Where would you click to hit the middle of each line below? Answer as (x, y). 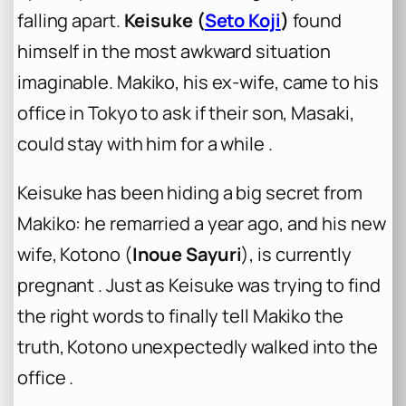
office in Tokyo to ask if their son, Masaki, (186, 112)
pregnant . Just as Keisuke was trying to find (199, 285)
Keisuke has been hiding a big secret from (190, 192)
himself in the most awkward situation (174, 51)
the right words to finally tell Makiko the (180, 315)
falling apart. (71, 20)
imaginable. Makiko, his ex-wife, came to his (198, 82)
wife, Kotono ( (75, 254)
